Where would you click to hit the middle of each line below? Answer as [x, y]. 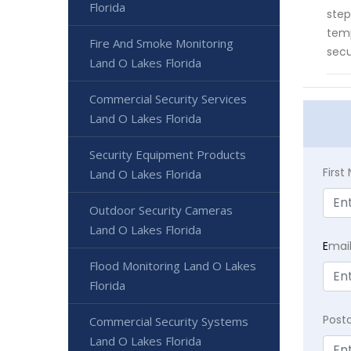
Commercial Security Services [168, 98]
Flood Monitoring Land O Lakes [173, 265]
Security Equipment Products [168, 154]
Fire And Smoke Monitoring [161, 43]
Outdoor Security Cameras [161, 210]
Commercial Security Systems [169, 321]
